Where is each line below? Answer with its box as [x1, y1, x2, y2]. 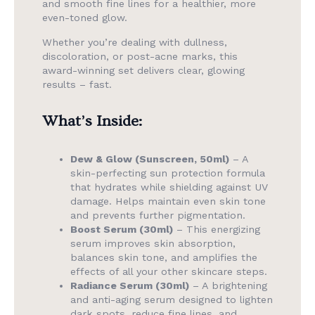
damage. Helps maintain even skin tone [70, 195, 266, 207]
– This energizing [173, 224, 260, 236]
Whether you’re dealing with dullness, [42, 36, 227, 48]
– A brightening [189, 280, 267, 292]
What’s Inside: [42, 112, 142, 131]
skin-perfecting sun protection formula [70, 167, 265, 179]
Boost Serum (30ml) [70, 224, 173, 236]
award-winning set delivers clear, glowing [42, 64, 245, 76]
